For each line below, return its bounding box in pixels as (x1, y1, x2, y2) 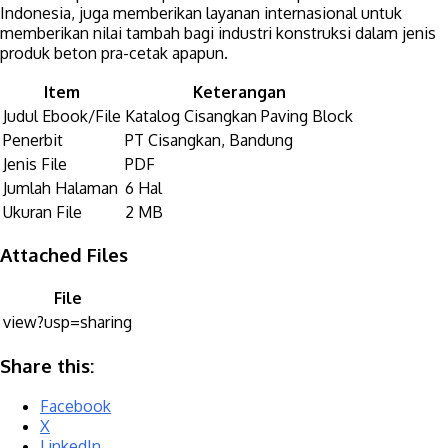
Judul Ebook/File (3, 105, 121, 126)
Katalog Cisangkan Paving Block (125, 105, 353, 126)
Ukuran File (3, 201, 82, 222)
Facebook (40, 395, 111, 416)
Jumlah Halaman (3, 177, 118, 198)
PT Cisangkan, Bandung (125, 129, 293, 150)
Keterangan (192, 81, 286, 102)
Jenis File (3, 153, 67, 174)
